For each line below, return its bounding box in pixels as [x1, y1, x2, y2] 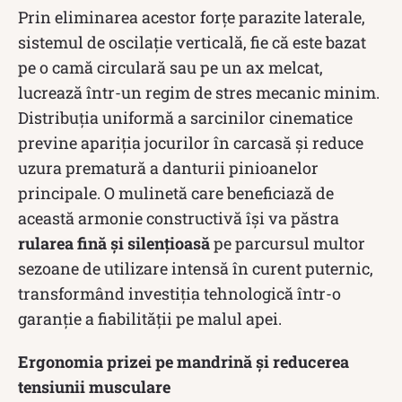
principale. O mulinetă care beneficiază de [18, 181, 334, 204]
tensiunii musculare [18, 375, 170, 398]
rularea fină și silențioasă [18, 232, 210, 254]
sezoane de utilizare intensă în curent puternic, [18, 257, 373, 279]
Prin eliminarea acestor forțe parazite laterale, [18, 5, 365, 28]
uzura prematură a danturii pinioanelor [18, 156, 319, 179]
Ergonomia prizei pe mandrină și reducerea [18, 350, 349, 372]
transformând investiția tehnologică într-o [18, 282, 341, 304]
